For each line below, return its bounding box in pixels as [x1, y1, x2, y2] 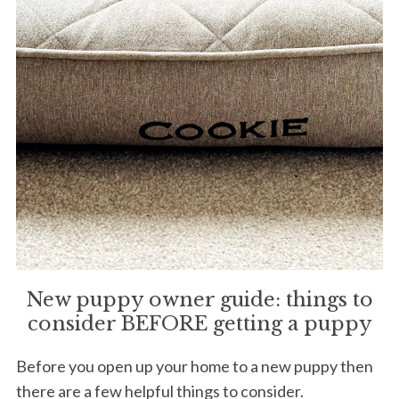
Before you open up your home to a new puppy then [15, 356, 373, 377]
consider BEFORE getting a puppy [27, 312, 372, 337]
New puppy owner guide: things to [26, 288, 373, 313]
